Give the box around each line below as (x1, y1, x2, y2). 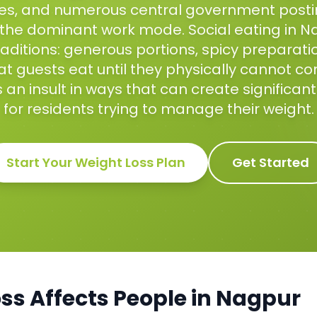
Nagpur (216, 284, 301, 313)
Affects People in (25, 284, 216, 313)
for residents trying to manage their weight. (3, 99, 314, 119)
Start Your (6, 154, 75, 171)
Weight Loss (75, 154, 154, 171)
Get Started (232, 154, 309, 171)
